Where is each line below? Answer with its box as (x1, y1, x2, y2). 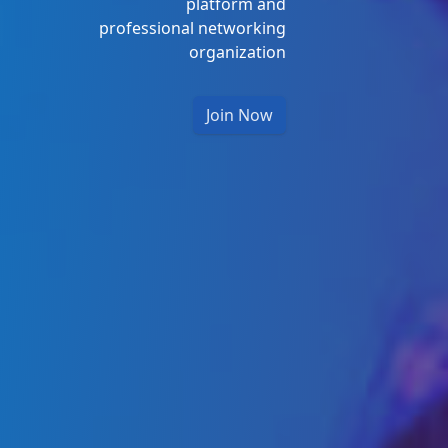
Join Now (206, 104, 273, 127)
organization (189, 41, 286, 64)
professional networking (99, 17, 286, 40)
